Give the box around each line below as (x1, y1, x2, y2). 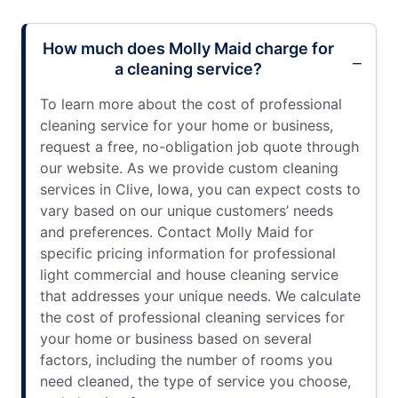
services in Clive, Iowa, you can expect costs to (40, 179, 361, 198)
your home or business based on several (40, 329, 312, 347)
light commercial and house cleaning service (40, 265, 338, 283)
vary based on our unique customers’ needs (40, 201, 333, 219)
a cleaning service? (115, 59, 262, 78)
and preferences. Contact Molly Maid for (40, 222, 314, 241)
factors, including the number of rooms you (40, 350, 332, 369)
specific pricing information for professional (40, 243, 336, 262)
